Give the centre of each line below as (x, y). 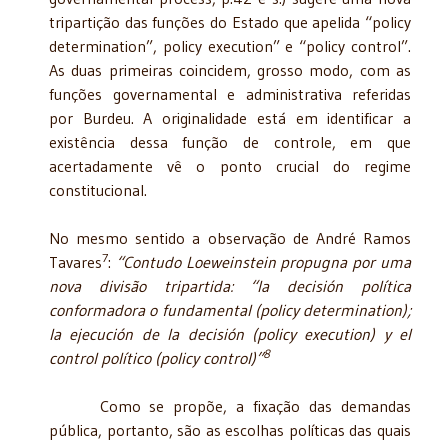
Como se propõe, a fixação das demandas (230, 405)
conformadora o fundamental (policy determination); (230, 309)
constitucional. (98, 189)
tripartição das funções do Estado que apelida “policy (230, 21)
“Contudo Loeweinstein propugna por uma (263, 261)
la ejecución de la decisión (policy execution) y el (230, 333)
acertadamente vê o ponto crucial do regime (230, 165)
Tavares (75, 261)
